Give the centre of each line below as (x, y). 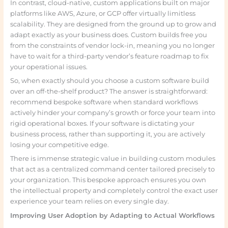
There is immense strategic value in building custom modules (112, 159)
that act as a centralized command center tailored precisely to (112, 169)
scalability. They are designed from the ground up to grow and (113, 24)
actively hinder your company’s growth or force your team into (112, 113)
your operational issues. (49, 67)
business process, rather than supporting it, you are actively (107, 134)
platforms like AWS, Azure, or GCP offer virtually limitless (103, 13)
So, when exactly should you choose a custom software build (109, 81)
